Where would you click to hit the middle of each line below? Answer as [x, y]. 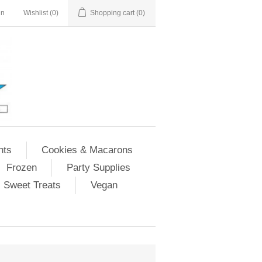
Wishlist [36, 13]
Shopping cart [112, 13]
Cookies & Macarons [87, 150]
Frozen [22, 168]
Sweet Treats [32, 185]
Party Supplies [99, 168]
